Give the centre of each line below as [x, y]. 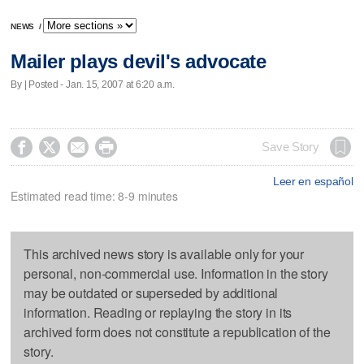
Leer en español [313, 181]
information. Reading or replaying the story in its [158, 312]
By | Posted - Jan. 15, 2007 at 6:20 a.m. [93, 84]
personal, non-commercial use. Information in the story [176, 273]
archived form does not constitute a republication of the [177, 331]
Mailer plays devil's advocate [139, 62]
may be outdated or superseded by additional [151, 292]
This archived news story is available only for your [164, 253]
